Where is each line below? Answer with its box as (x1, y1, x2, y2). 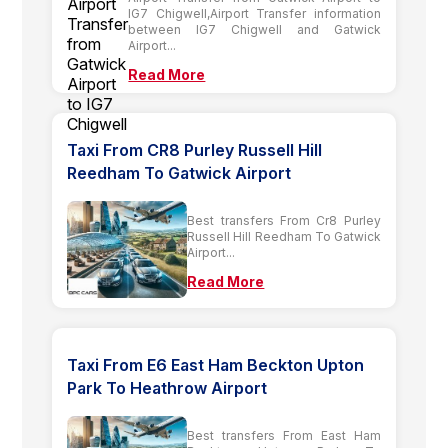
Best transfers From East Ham (187, 427, 381, 443)
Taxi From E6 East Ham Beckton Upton (67, 354, 365, 375)
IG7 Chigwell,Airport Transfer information (128, 5, 381, 21)
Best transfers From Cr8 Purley (187, 212, 381, 228)
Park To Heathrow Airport (67, 377, 268, 398)
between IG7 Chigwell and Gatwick (128, 21, 381, 37)
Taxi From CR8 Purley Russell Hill (67, 139, 323, 160)
